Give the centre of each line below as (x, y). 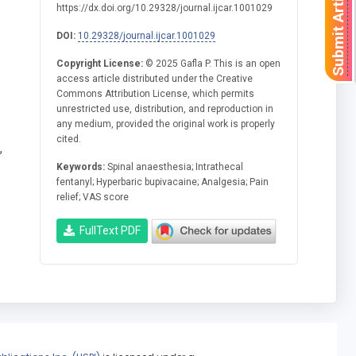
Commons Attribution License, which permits (156, 93)
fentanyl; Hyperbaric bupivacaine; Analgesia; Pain (163, 182)
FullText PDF (108, 231)
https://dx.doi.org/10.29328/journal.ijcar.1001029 (165, 8)
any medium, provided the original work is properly (166, 124)
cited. (69, 139)
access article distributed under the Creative (155, 78)
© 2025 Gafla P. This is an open (212, 63)
